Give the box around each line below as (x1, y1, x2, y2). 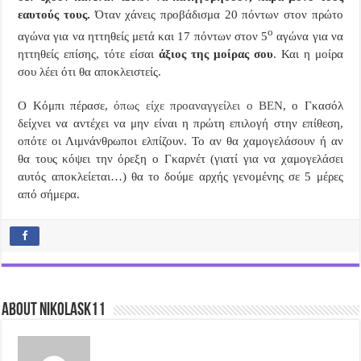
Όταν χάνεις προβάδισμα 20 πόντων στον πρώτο (89, 8, 343, 21)
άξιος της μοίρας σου (159, 48, 273, 60)
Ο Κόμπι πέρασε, (18, 99, 114, 112)
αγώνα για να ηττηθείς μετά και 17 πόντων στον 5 (18, 30, 268, 43)
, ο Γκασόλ (282, 99, 343, 112)
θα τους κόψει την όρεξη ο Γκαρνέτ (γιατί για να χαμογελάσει (18, 152, 343, 165)
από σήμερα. (18, 188, 81, 201)
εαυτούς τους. (18, 8, 90, 21)
